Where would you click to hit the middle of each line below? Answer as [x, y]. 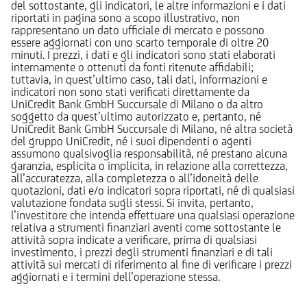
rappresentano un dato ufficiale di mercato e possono [138, 30]
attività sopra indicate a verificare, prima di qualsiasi [134, 240]
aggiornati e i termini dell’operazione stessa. [115, 277]
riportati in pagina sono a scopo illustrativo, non [125, 18]
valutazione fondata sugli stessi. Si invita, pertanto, [132, 203]
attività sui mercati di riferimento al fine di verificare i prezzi [151, 265]
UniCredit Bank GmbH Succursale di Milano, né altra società [152, 129]
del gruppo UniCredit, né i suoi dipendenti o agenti [131, 141]
